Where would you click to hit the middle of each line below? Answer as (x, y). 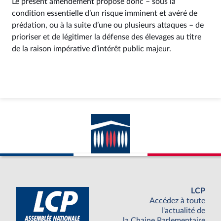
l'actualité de (183, 211)
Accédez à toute (177, 201)
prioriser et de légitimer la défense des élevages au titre (107, 37)
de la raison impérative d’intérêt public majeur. (92, 49)
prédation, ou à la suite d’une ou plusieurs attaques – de (108, 25)
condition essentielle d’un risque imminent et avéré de (105, 13)
